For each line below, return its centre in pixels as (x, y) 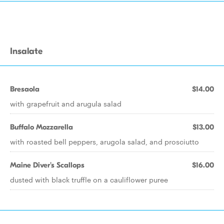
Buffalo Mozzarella (41, 127)
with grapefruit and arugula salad (66, 103)
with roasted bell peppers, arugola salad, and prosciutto (104, 141)
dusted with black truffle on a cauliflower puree (89, 179)
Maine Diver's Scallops (47, 165)
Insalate (26, 51)
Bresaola (25, 89)
